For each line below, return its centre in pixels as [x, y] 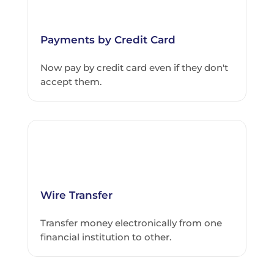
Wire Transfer [76, 195]
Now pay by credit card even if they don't [134, 68]
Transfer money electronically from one [131, 223]
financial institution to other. [106, 237]
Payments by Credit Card [108, 40]
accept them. [71, 82]
